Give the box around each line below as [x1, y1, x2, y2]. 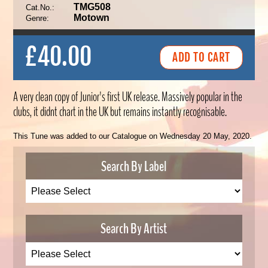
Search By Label [101, 156, 167, 176]
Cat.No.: [25, 2, 54, 12]
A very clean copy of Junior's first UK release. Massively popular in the [13, 88, 243, 105]
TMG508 [73, 1, 111, 12]
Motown [73, 12, 109, 23]
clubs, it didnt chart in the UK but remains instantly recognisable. [13, 103, 227, 120]
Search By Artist [100, 219, 167, 239]
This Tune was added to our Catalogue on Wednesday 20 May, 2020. [13, 131, 252, 141]
